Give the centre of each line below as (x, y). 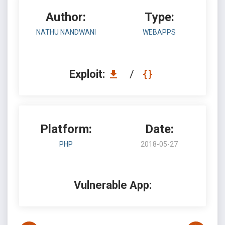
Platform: (66, 129)
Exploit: (88, 74)
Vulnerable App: (113, 185)
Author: (66, 17)
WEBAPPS (159, 32)
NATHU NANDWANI (66, 32)
